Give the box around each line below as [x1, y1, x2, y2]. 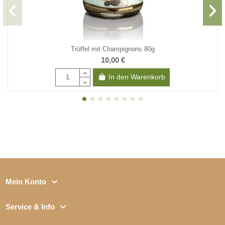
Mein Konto [5, 177, 46, 186]
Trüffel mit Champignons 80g [71, 45, 155, 53]
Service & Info [5, 202, 55, 211]
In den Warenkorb [108, 73, 165, 81]
